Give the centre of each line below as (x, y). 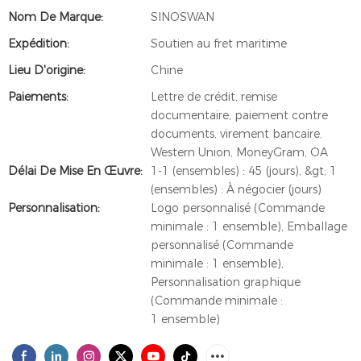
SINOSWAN (183, 17)
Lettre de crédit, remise (214, 97)
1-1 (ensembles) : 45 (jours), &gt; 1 (244, 171)
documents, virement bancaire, (237, 134)
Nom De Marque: (56, 17)
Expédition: (39, 44)
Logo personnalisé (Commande (238, 208)
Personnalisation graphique (226, 282)
